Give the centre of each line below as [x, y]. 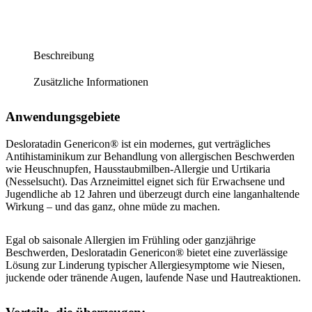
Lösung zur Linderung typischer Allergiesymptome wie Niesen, [145, 265]
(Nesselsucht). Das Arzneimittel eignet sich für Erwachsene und [145, 181]
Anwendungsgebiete [63, 117]
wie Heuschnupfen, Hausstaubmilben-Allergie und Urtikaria [138, 169]
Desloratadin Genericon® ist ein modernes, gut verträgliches [138, 144]
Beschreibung [64, 56]
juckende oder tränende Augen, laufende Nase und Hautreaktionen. [153, 278]
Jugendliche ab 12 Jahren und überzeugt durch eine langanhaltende [153, 194]
